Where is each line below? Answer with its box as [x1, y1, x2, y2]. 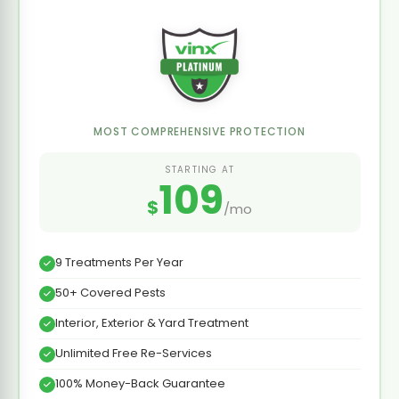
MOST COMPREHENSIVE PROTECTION [94, 123, 305, 139]
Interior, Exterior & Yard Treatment [54, 313, 248, 331]
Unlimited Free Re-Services [54, 344, 212, 362]
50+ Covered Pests [54, 283, 166, 301]
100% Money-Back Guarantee [54, 374, 225, 392]
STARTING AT [164, 162, 235, 176]
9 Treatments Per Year [54, 253, 183, 271]
